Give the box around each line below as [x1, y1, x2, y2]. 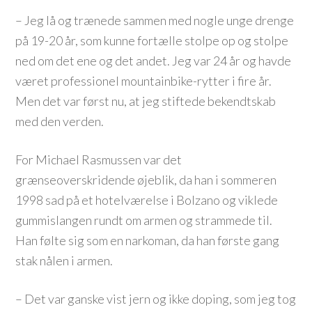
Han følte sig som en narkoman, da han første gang [15, 233, 280, 248]
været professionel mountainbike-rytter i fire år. [15, 73, 272, 88]
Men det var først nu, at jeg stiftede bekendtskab [15, 93, 276, 109]
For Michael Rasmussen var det [15, 152, 182, 167]
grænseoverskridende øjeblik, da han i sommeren [15, 172, 277, 187]
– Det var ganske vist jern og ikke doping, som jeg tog [15, 291, 297, 306]
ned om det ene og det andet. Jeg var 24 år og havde [15, 53, 292, 68]
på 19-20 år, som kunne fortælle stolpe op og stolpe [15, 33, 289, 48]
